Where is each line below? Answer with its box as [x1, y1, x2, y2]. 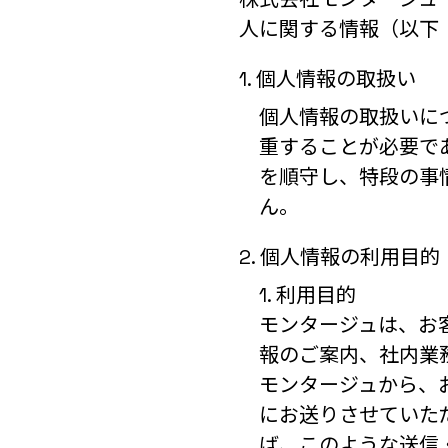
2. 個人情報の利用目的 [239, 244, 440, 270]
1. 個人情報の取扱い [239, 66, 416, 92]
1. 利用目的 [259, 282, 356, 308]
